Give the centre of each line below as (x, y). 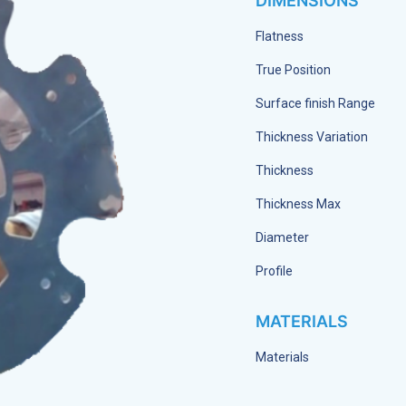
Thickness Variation (312, 136)
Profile (274, 271)
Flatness (280, 36)
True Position (293, 69)
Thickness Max (298, 203)
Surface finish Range (315, 103)
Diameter (282, 237)
